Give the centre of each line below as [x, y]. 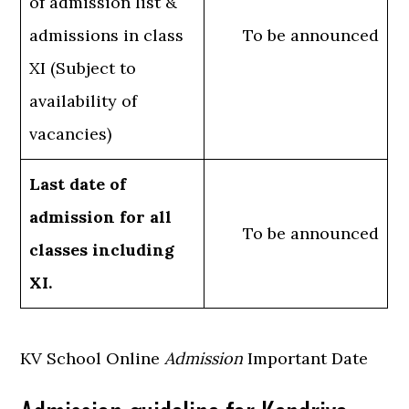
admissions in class [107, 36]
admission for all [101, 217]
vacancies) [71, 134]
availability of [84, 101]
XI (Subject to [83, 68]
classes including [102, 250]
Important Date [306, 359]
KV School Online [93, 359]
